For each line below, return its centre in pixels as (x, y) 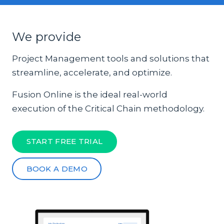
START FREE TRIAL (64, 141)
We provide (47, 37)
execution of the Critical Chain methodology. (108, 108)
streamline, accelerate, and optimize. (92, 72)
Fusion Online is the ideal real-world (90, 94)
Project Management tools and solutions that (111, 58)
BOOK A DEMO (57, 168)
